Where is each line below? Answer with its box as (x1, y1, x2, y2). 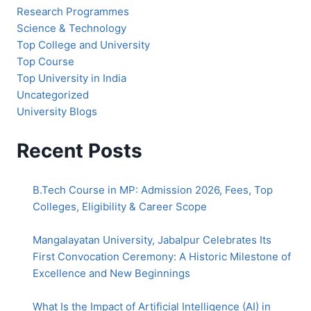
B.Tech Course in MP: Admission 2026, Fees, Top (32, 183, 273, 196)
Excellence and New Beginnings (32, 266, 190, 280)
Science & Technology (17, 22, 126, 35)
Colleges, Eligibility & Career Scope (32, 199, 207, 213)
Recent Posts (17, 138, 142, 162)
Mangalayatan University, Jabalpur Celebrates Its (32, 233, 271, 246)
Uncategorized (17, 88, 89, 102)
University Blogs (17, 105, 97, 119)
